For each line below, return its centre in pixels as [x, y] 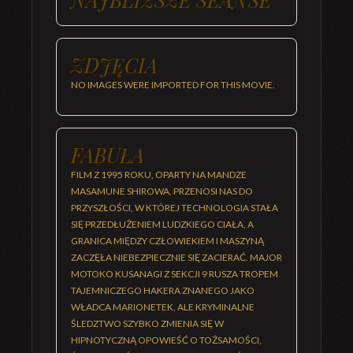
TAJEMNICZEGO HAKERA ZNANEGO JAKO [163, 290]
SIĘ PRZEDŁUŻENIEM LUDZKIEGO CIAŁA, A [162, 224]
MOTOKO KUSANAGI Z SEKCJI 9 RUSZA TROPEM [175, 274]
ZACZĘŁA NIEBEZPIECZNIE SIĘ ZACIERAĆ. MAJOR [176, 257]
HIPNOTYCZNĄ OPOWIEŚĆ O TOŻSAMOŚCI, [166, 340]
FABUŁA [108, 154]
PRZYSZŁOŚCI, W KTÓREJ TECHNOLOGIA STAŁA [175, 208]
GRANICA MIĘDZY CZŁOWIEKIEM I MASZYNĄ [167, 241]
